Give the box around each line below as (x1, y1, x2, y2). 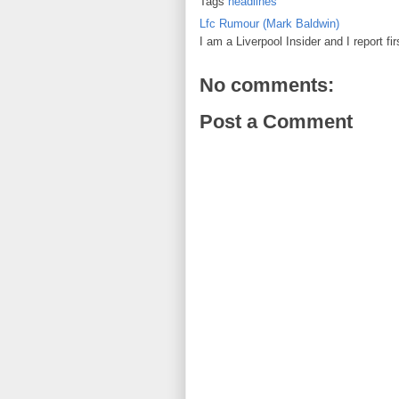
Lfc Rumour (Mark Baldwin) (199, 17, 339, 30)
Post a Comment (199, 110, 353, 133)
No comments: (199, 74, 334, 96)
